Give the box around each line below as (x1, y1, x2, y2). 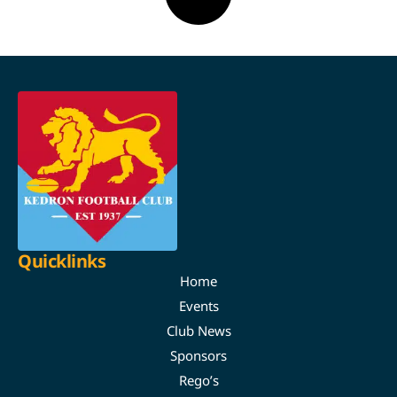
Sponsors (170, 346, 227, 364)
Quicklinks (18, 248, 105, 273)
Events (178, 296, 219, 315)
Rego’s (178, 370, 219, 389)
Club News (166, 321, 231, 339)
